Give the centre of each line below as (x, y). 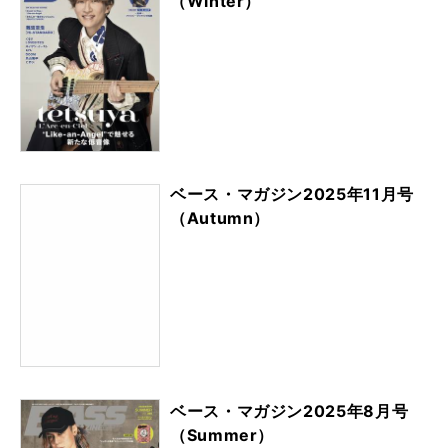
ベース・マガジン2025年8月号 (289, 410)
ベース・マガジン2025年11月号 (292, 194)
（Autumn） (220, 218)
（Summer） (222, 434)
